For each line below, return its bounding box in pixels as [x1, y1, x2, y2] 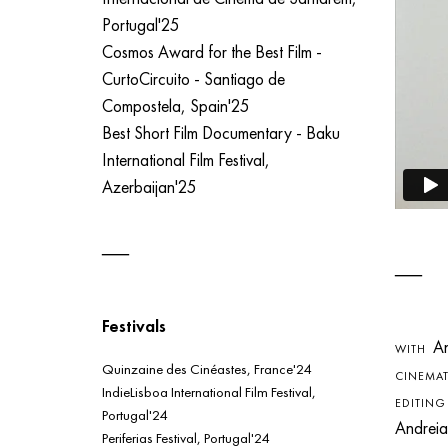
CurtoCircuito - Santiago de [102, 67, 285, 90]
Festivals [102, 314, 166, 337]
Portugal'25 [102, 13, 180, 36]
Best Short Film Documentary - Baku [102, 121, 340, 144]
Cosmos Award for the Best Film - [102, 40, 322, 63]
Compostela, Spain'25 [102, 94, 250, 117]
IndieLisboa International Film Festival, [102, 382, 316, 402]
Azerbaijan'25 [102, 175, 197, 198]
